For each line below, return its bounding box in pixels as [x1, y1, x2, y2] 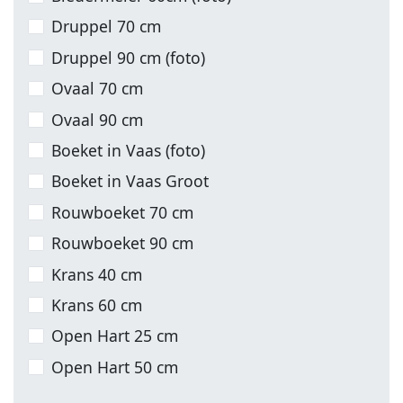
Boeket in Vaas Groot [51, 170, 210, 193]
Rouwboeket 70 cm [51, 201, 194, 223]
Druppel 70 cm [51, 15, 162, 38]
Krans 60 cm [51, 293, 143, 316]
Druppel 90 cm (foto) [51, 46, 206, 68]
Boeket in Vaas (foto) [51, 139, 206, 161]
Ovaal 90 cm [51, 108, 144, 130]
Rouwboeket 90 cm [51, 232, 194, 255]
